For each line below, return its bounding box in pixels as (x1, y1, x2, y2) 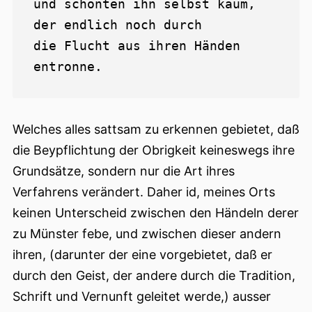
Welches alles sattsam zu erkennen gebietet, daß (13, 122, 299, 137)
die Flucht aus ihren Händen (33, 38, 240, 54)
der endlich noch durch (33, 17, 202, 33)
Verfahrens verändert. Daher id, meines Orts (13, 185, 275, 200)
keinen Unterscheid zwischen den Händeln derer (13, 205, 299, 221)
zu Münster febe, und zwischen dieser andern (13, 226, 281, 242)
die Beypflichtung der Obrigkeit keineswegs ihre (13, 143, 295, 158)
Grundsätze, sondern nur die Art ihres (13, 164, 235, 179)
